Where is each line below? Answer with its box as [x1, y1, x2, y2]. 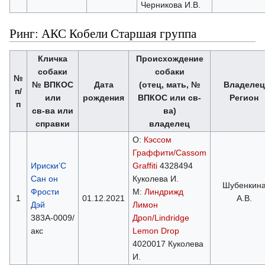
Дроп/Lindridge [132, 212, 189, 222]
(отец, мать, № [138, 79, 201, 89]
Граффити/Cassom [132, 147, 206, 157]
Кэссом [143, 134, 172, 144]
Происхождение [135, 53, 203, 63]
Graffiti [132, 160, 157, 170]
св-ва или [32, 105, 73, 115]
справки [35, 118, 70, 128]
